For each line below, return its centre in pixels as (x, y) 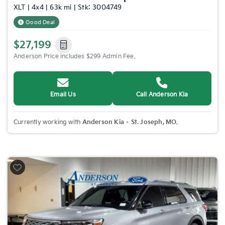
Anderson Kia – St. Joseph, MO (129, 122)
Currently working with (48, 122)
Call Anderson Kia (162, 95)
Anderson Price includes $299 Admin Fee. (75, 57)
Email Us (63, 95)
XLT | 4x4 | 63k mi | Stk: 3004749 (68, 8)
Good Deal (40, 22)
